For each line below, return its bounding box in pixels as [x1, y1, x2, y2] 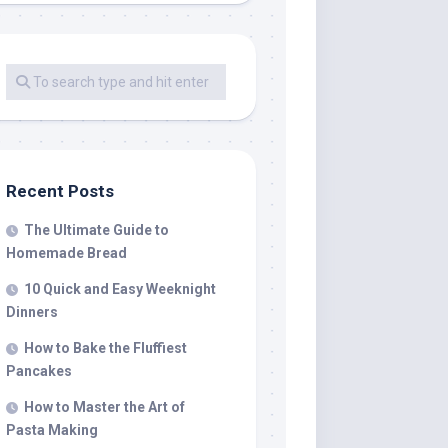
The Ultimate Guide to [24, 222, 169, 238]
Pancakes [6, 363, 72, 379]
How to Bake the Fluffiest [24, 340, 187, 356]
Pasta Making [6, 422, 98, 438]
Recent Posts [6, 181, 114, 201]
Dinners [6, 304, 58, 320]
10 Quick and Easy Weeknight [24, 281, 216, 297]
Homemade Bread [6, 245, 127, 261]
